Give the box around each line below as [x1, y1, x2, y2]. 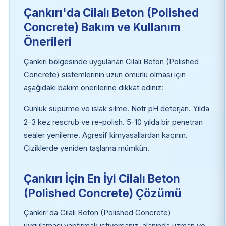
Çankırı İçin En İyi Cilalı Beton [23, 171, 180, 185]
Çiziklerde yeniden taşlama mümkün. [23, 143, 149, 153]
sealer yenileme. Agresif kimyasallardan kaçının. [23, 130, 188, 140]
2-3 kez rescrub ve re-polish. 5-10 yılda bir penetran [23, 117, 203, 127]
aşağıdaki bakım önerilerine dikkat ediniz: [23, 83, 163, 92]
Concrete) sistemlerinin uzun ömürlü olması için [23, 70, 186, 79]
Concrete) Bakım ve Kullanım [23, 20, 181, 34]
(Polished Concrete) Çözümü [23, 186, 182, 200]
